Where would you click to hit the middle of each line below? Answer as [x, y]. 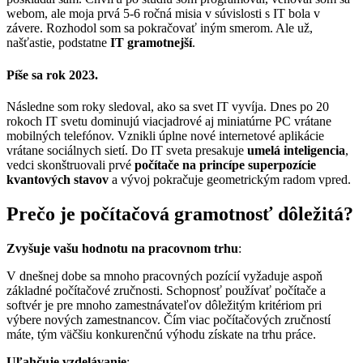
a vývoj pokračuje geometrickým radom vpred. [231, 179]
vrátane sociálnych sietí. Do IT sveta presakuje [127, 150]
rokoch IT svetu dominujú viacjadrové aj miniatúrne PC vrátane [169, 121]
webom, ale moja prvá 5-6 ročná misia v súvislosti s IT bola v [163, 14]
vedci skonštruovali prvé [70, 164]
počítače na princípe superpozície [225, 164]
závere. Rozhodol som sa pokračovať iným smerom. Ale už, [160, 28]
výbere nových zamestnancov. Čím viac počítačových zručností [169, 319]
